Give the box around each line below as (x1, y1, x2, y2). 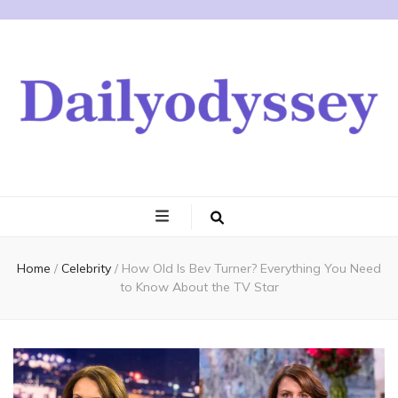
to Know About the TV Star (119, 279, 279, 296)
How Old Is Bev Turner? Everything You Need (122, 260, 381, 277)
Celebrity (61, 260, 115, 277)
